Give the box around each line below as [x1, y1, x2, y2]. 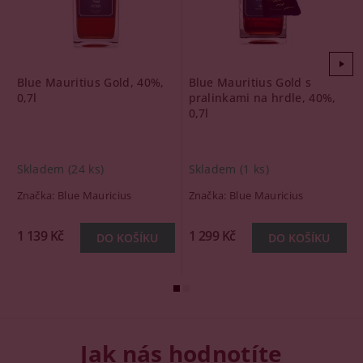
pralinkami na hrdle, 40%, [188, 90, 336, 105]
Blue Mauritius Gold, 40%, [16, 75, 164, 90]
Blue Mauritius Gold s [188, 75, 312, 90]
